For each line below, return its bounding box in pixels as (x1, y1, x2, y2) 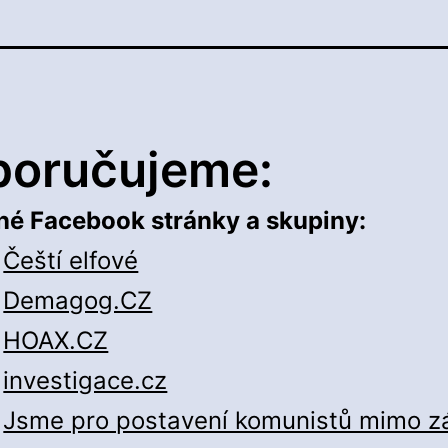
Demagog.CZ (3, 286, 153, 316)
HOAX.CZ (3, 326, 109, 356)
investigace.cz (3, 366, 168, 396)
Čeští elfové (3, 246, 139, 276)
